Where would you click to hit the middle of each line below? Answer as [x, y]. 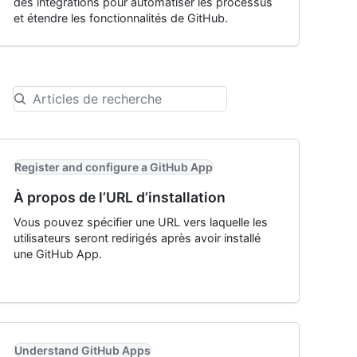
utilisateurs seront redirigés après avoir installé [137, 238]
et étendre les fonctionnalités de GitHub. [121, 18]
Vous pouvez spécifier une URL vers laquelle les [141, 222]
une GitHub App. [58, 254]
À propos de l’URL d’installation [120, 197]
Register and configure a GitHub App [114, 167]
